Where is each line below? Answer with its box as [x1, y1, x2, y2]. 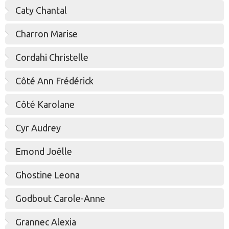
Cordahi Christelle [15, 52, 88, 62]
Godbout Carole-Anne [15, 193, 105, 203]
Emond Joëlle [15, 146, 72, 156]
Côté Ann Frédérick [15, 76, 94, 86]
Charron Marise [15, 29, 78, 39]
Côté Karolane [15, 99, 75, 109]
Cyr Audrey [15, 123, 61, 133]
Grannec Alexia [15, 217, 76, 227]
